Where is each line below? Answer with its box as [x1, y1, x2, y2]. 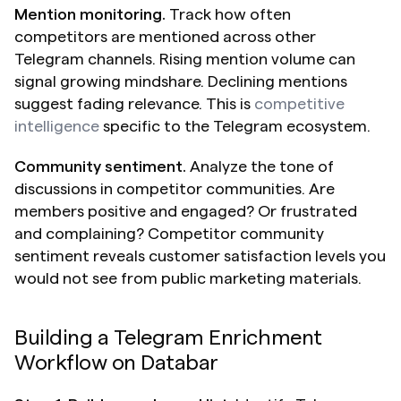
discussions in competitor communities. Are [14, 180, 335, 197]
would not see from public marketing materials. [14, 269, 362, 286]
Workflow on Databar [14, 352, 218, 374]
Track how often [166, 5, 291, 22]
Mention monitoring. [14, 5, 166, 22]
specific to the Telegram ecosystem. [99, 117, 371, 134]
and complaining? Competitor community [14, 225, 324, 242]
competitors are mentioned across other [14, 28, 316, 45]
